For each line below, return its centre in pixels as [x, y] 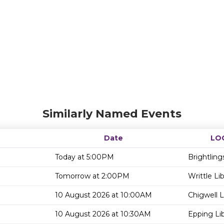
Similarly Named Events [112, 114]
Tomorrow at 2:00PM [92, 176]
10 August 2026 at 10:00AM [103, 195]
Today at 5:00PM [84, 157]
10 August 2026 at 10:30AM [103, 214]
